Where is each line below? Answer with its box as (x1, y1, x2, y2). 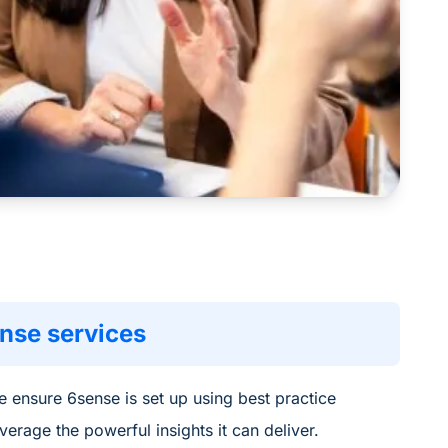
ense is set (85, 387, 164, 408)
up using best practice (169, 387, 336, 408)
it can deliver (213, 419, 314, 440)
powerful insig (84, 419, 191, 440)
